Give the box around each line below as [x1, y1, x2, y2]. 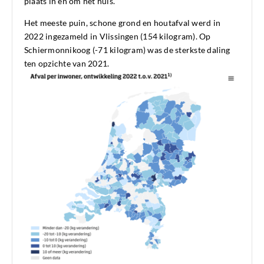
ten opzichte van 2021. [24, 58, 110, 69]
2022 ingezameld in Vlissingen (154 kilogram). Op [24, 31, 211, 42]
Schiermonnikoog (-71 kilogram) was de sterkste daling [24, 45, 230, 55]
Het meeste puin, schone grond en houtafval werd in [24, 18, 220, 28]
